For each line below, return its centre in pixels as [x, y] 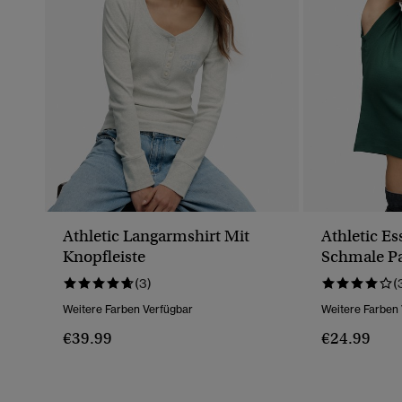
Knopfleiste [104, 257]
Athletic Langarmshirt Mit [156, 236]
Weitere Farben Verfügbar [128, 310]
